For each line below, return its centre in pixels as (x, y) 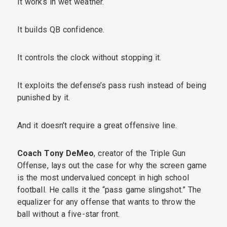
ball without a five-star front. (69, 214)
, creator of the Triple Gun (140, 153)
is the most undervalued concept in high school (103, 177)
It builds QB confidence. (61, 29)
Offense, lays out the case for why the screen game (112, 165)
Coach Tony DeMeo (56, 153)
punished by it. (44, 97)
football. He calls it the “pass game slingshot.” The (109, 190)
